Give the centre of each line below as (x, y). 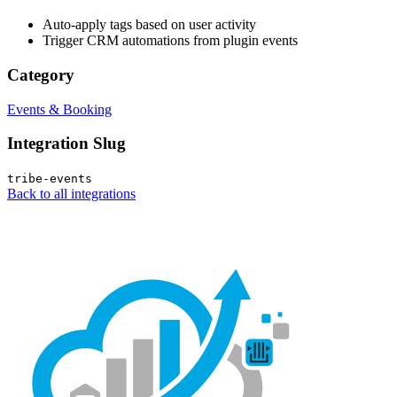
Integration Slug (66, 144)
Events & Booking (59, 109)
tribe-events (50, 179)
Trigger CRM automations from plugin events (170, 41)
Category (41, 74)
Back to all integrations (71, 194)
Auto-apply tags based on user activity (149, 25)
